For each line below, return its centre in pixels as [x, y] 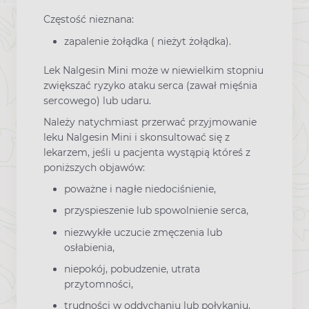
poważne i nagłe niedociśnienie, [140, 189]
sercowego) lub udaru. [97, 100]
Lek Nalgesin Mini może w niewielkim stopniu [153, 70]
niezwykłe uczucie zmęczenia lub [143, 232]
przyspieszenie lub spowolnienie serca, [156, 211]
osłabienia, [89, 247]
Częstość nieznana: [89, 20]
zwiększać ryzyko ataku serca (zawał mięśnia [150, 85]
